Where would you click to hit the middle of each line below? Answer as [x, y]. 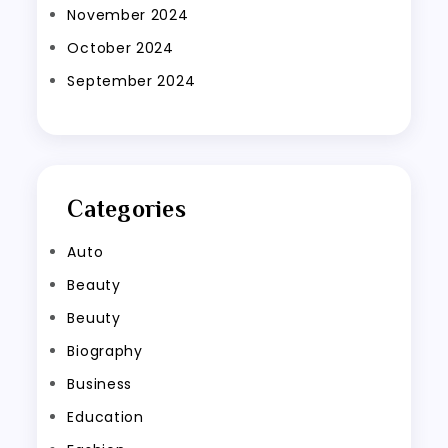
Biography [105, 350]
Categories [126, 208]
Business [100, 383]
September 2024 [131, 80]
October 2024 [120, 47]
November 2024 [128, 14]
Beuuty [94, 317]
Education [105, 416]
